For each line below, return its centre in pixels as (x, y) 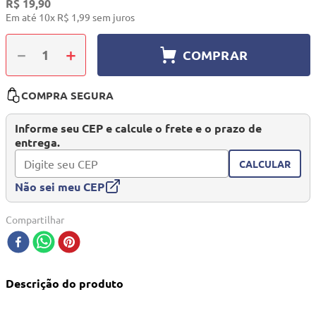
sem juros (113, 17)
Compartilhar (35, 220)
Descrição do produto (65, 284)
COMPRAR (215, 54)
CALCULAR (265, 163)
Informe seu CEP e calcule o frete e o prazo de (138, 128)
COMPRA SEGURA (67, 96)
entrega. (37, 142)
